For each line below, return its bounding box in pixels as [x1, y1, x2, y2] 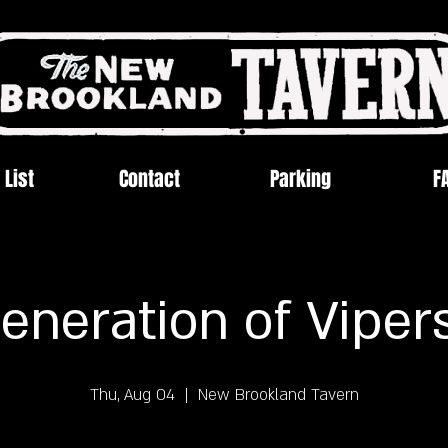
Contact [118, 164, 180, 194]
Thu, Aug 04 [89, 384, 175, 406]
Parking [270, 164, 331, 194]
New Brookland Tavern [197, 384, 359, 406]
